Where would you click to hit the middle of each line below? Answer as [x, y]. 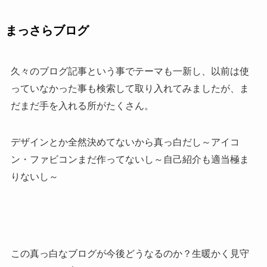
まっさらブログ [47, 31]
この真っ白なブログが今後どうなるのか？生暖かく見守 [130, 254]
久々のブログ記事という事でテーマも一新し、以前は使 [130, 71]
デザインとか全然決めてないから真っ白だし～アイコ [125, 142]
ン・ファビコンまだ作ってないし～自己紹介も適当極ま [130, 159]
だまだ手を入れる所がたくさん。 [82, 105]
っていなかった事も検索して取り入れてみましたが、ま [130, 88]
